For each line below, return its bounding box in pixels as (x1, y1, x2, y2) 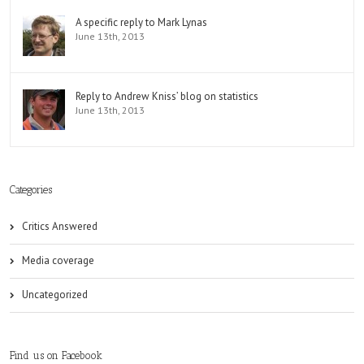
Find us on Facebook (10, 349, 102, 362)
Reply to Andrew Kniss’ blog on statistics (76, 89, 258, 103)
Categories (10, 184, 52, 196)
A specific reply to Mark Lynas (76, 15, 207, 29)
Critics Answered (22, 219, 97, 233)
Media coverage (22, 253, 94, 267)
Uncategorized (22, 288, 88, 301)
